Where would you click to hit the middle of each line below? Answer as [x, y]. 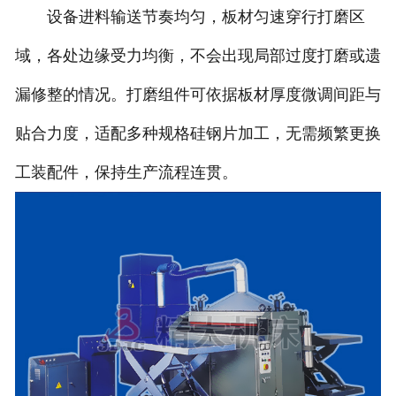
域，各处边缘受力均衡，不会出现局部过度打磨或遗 [198, 56]
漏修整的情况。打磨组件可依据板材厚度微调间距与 [198, 95]
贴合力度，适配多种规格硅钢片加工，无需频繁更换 [198, 134]
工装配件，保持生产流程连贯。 [126, 173]
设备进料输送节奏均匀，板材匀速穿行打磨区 [190, 17]
